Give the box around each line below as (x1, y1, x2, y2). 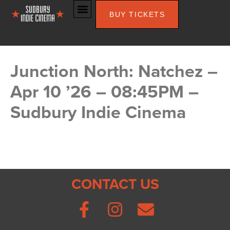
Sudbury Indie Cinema (10, 99, 186, 125)
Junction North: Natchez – (10, 58, 218, 84)
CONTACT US (71, 174, 159, 195)
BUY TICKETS (109, 10, 165, 18)
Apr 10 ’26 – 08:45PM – (10, 79, 199, 105)
